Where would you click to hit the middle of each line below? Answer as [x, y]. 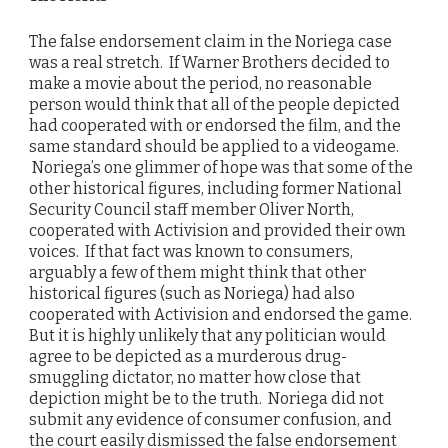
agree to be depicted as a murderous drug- [188, 357]
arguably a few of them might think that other [197, 273]
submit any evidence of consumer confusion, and [210, 420]
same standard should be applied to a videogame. [214, 147]
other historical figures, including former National [215, 189]
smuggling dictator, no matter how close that [195, 378]
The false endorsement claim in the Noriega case [210, 42]
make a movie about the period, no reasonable [200, 84]
